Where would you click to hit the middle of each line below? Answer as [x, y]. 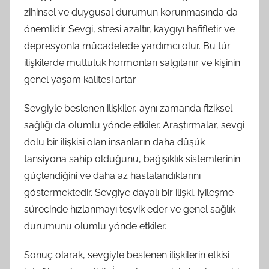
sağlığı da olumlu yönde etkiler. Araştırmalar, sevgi [134, 125]
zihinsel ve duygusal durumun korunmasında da [131, 12]
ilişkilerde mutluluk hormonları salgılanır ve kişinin [132, 62]
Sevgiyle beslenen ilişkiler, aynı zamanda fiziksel [128, 108]
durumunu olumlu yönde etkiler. [95, 226]
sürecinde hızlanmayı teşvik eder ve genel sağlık [130, 209]
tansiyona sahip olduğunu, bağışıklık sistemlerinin [132, 159]
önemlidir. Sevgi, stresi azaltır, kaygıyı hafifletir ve [129, 29]
